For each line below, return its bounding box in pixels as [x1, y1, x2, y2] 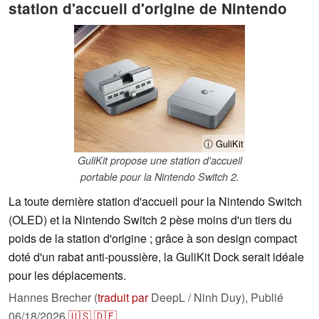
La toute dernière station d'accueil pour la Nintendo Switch [9, 193, 302, 210]
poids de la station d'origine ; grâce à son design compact [9, 230, 297, 247]
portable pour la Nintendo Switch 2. [80, 169, 239, 184]
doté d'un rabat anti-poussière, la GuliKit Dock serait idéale [9, 249, 304, 266]
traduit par [98, 289, 148, 306]
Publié [251, 289, 283, 306]
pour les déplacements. [9, 267, 126, 284]
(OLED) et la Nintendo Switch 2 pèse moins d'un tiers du [9, 211, 292, 229]
